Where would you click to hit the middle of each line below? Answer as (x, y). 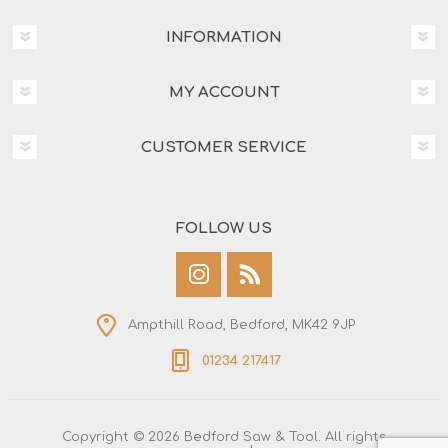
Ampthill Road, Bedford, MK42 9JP (241, 324)
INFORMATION (224, 37)
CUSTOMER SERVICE (224, 147)
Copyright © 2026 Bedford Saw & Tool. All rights (224, 437)
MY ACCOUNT (224, 92)
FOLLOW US (224, 228)
